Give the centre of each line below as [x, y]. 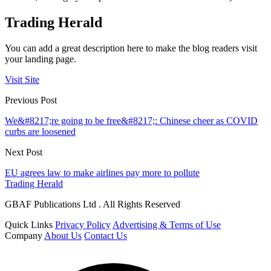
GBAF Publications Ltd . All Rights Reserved [93, 204]
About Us [63, 235]
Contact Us [106, 235]
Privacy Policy [83, 224]
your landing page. [41, 59]
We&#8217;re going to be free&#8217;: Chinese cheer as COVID [131, 120]
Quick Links [29, 224]
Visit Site [22, 79]
